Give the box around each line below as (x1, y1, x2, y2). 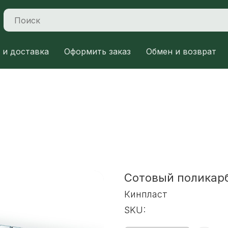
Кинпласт (124, 188, 167, 199)
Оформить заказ (64, 46, 131, 56)
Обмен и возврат (146, 46, 216, 56)
